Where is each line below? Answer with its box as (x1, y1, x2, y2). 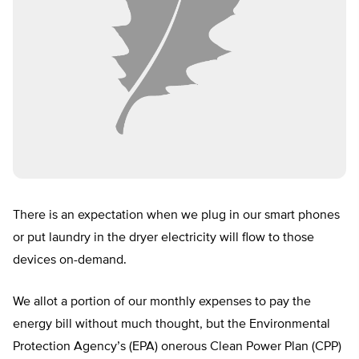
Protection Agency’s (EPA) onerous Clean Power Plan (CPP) (13, 341, 341, 354)
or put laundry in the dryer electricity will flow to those (13, 232, 314, 245)
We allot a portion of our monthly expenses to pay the (13, 296, 311, 309)
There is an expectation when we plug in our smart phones (13, 209, 340, 223)
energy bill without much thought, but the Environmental (13, 318, 330, 332)
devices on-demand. (13, 254, 127, 268)
